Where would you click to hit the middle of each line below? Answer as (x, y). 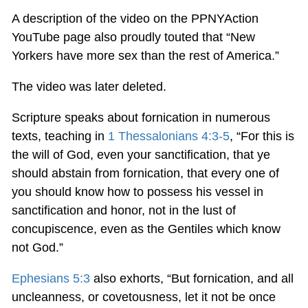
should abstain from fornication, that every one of (145, 173)
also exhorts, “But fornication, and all (191, 278)
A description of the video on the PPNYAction (135, 18)
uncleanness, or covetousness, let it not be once (143, 297)
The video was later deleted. (89, 86)
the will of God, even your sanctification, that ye (141, 154)
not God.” (37, 247)
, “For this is (262, 136)
